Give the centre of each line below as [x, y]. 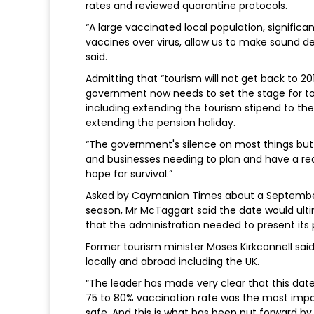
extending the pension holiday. [161, 123]
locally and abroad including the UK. [172, 262]
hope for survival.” [129, 174]
